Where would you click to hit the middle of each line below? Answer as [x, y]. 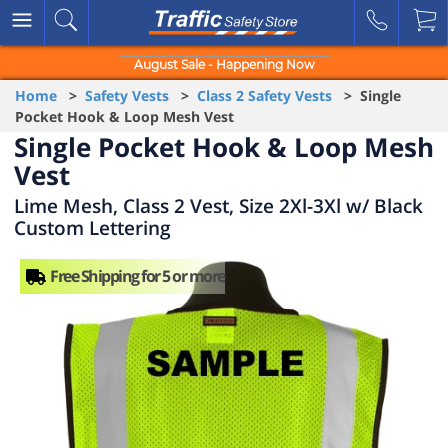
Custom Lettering [92, 227]
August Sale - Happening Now [224, 64]
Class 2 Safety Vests [264, 95]
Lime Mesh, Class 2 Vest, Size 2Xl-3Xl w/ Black [218, 205]
